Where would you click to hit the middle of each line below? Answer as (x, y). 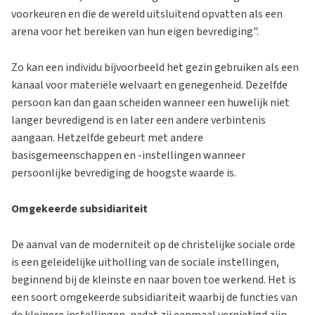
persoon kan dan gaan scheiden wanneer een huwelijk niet (150, 102)
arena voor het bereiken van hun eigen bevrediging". (135, 31)
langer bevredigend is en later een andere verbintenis (139, 120)
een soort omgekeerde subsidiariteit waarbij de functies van (154, 297)
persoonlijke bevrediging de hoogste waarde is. (124, 173)
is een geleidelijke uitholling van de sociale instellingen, (145, 262)
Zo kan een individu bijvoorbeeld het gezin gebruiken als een (155, 67)
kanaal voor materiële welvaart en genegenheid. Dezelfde (149, 85)
